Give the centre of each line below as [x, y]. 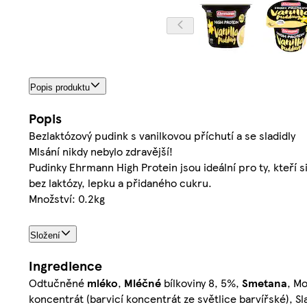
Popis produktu [60, 87]
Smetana [265, 283]
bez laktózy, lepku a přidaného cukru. [120, 182]
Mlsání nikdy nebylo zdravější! [101, 151]
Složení [45, 235]
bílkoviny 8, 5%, [201, 283]
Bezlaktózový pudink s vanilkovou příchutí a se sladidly [162, 135]
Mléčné [143, 283]
